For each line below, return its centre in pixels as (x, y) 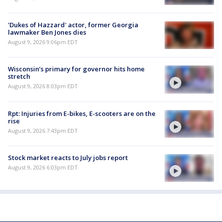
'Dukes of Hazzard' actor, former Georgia (73, 25)
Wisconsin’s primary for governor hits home (76, 69)
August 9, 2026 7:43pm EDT (43, 130)
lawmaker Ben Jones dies (47, 32)
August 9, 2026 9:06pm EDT (43, 42)
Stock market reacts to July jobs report (68, 157)
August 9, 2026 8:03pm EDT (43, 86)
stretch (19, 77)
